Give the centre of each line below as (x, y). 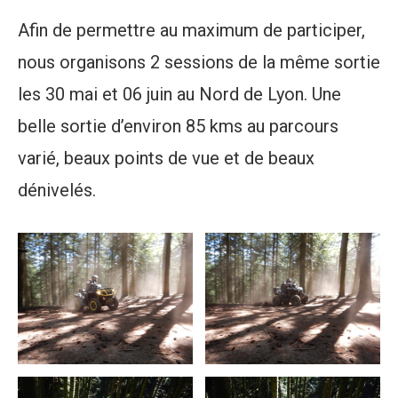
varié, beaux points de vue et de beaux (166, 159)
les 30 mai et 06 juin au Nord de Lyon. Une (179, 95)
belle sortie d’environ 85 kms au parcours (178, 127)
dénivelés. (57, 191)
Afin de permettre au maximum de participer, (191, 31)
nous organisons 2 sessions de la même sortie (199, 63)
